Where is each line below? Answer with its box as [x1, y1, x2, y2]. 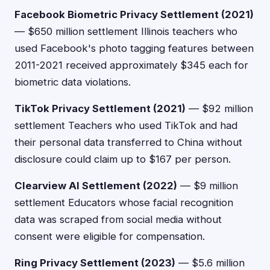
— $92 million [186, 102, 253, 115]
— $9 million [177, 180, 238, 192]
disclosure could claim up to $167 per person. [14, 153, 231, 165]
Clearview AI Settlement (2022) [14, 180, 177, 192]
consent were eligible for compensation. [14, 230, 205, 242]
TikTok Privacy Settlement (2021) [14, 102, 186, 115]
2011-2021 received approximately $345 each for [14, 59, 248, 71]
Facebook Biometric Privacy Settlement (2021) [14, 8, 254, 20]
